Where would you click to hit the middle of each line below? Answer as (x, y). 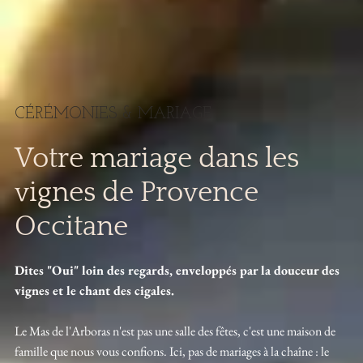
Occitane (71, 226)
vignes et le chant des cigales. (94, 291)
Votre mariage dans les (156, 158)
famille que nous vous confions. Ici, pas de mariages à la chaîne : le (171, 352)
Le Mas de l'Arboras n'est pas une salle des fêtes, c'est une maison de (175, 331)
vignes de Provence (136, 192)
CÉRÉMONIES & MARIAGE (113, 115)
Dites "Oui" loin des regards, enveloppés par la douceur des (177, 271)
